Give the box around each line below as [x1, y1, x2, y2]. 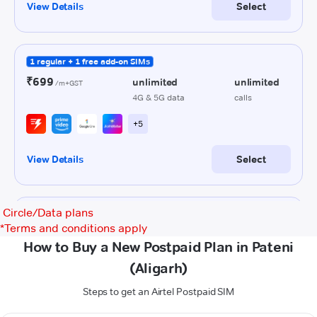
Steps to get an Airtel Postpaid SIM [82, 285, 235, 298]
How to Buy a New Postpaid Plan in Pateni [23, 238, 294, 255]
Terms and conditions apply [4, 221, 147, 235]
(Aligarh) [129, 260, 188, 277]
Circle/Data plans [3, 206, 93, 219]
